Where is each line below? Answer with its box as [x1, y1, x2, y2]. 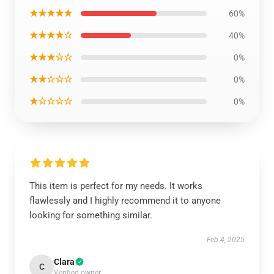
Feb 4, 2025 [207, 235, 245, 244]
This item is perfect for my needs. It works [29, 180, 202, 191]
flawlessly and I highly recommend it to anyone [29, 195, 221, 206]
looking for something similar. [29, 210, 152, 221]
